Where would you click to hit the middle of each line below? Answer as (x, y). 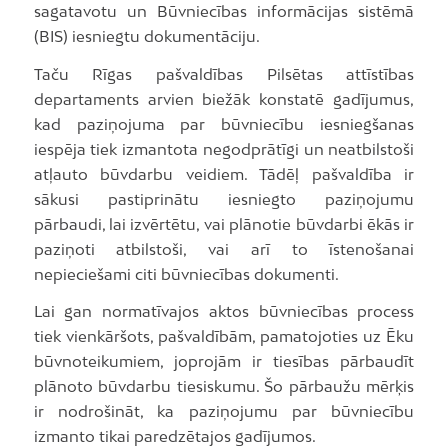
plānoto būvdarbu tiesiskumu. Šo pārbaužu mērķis (224, 386)
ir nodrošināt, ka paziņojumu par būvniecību (224, 411)
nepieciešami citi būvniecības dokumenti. (186, 273)
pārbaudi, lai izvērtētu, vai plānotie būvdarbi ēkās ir (224, 223)
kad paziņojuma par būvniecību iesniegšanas (224, 123)
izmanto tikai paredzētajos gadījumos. (174, 436)
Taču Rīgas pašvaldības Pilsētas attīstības (224, 73)
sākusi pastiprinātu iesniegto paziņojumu (224, 198)
